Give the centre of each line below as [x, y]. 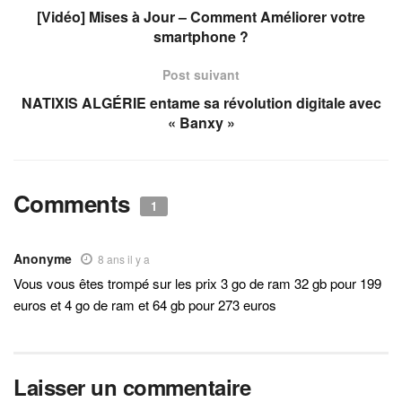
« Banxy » [201, 122]
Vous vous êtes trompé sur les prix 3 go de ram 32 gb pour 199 [197, 283]
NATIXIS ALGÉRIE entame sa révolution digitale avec [201, 102]
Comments [75, 203]
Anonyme [43, 258]
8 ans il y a [124, 258]
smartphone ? [201, 36]
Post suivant [201, 74]
